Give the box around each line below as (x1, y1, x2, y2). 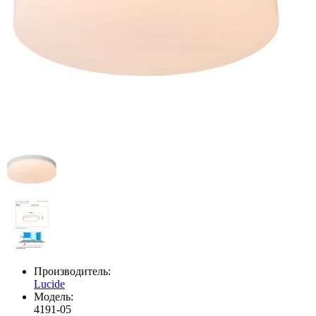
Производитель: (34, 265, 111, 278)
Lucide (34, 278, 65, 291)
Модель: (34, 291, 73, 303)
